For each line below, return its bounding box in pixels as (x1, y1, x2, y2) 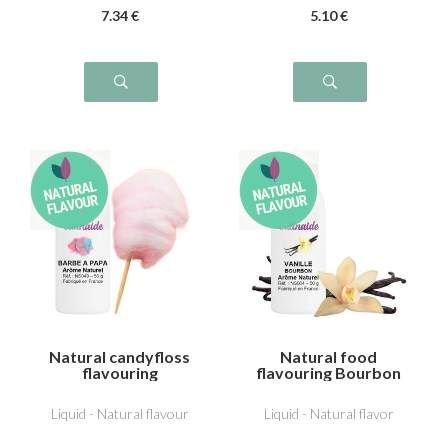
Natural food (280, 346, 377, 366)
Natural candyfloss (49, 346, 190, 366)
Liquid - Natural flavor (263, 405, 394, 422)
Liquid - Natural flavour (50, 405, 189, 422)
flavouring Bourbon (256, 362, 401, 382)
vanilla (304, 378, 353, 398)
